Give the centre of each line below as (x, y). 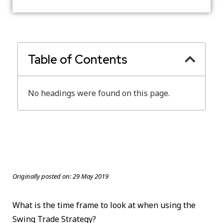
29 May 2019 (90, 176)
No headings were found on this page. (99, 93)
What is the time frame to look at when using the (104, 205)
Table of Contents (78, 59)
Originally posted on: (42, 176)
